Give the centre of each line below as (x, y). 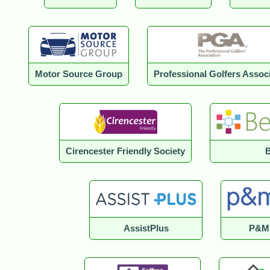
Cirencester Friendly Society (126, 152)
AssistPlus (146, 229)
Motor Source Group (78, 74)
